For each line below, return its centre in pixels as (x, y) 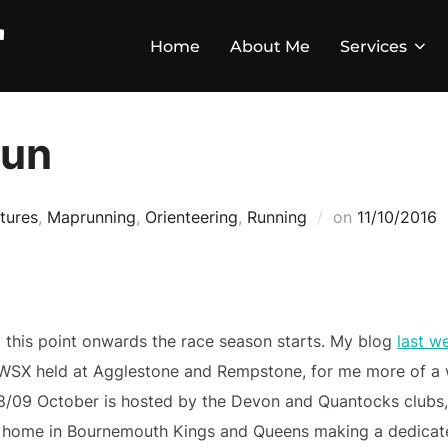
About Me (270, 46)
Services (373, 46)
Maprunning (91, 217)
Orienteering (191, 217)
